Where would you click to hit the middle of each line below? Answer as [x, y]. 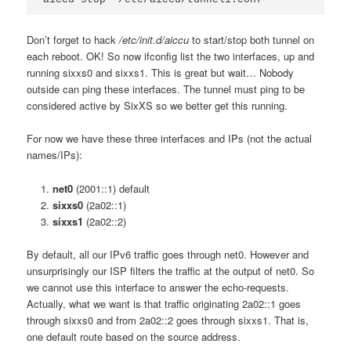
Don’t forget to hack [73, 40]
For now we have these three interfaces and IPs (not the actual [170, 139]
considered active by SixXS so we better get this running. [157, 106]
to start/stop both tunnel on [252, 40]
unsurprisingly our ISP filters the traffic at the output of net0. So [171, 270]
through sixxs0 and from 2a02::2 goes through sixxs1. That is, [168, 320]
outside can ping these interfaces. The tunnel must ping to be [166, 89]
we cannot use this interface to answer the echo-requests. [158, 287]
